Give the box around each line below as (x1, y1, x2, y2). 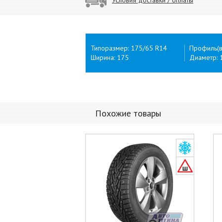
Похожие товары (95, 108, 161, 119)
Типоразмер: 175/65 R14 (91, 44, 167, 53)
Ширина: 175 (91, 53, 129, 62)
